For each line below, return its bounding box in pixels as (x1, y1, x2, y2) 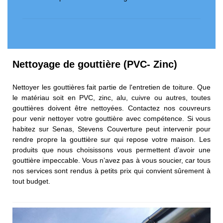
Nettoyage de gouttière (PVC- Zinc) (12, 58, 177, 70)
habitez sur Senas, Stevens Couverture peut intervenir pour (12, 124, 211, 133)
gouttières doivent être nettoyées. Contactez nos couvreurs (12, 104, 211, 112)
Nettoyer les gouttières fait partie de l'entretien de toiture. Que (12, 83, 211, 91)
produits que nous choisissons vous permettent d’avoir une (12, 145, 211, 154)
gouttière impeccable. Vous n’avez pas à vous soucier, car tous (12, 156, 211, 164)
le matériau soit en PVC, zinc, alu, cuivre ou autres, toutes (12, 93, 211, 102)
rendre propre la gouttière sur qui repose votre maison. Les (12, 135, 211, 143)
